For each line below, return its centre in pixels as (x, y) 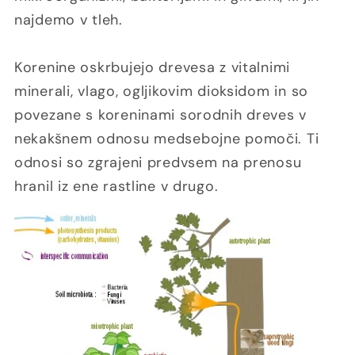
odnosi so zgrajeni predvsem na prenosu (158, 162)
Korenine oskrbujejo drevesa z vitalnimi (153, 67)
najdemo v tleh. (69, 19)
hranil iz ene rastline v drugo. (116, 186)
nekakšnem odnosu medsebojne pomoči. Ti (167, 138)
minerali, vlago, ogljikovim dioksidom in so (161, 91)
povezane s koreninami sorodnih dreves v (161, 115)
